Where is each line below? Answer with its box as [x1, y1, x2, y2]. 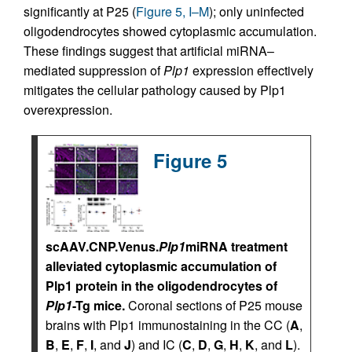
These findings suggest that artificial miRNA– [24, 42, 274, 60]
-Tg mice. [72, 295, 125, 314]
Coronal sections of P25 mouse [125, 295, 302, 314]
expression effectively [189, 61, 313, 80]
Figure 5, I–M [136, 2, 209, 21]
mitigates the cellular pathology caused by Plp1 [24, 81, 286, 100]
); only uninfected [209, 2, 304, 21]
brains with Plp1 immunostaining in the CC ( [46, 315, 290, 334]
